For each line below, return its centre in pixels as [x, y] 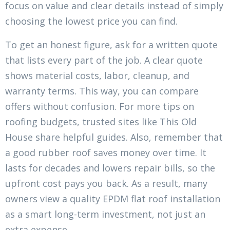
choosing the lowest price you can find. [91, 21]
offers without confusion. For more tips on [100, 107]
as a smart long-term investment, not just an [105, 214]
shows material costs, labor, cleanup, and [97, 76]
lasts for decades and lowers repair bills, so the [110, 168]
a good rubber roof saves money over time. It [106, 153]
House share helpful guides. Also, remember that [114, 137]
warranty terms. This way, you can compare [102, 91]
